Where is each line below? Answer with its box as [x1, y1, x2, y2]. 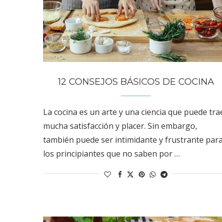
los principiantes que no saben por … [43, 148, 180, 159]
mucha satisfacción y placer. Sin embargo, [43, 120, 197, 131]
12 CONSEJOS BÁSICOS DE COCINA [57, 76, 214, 87]
